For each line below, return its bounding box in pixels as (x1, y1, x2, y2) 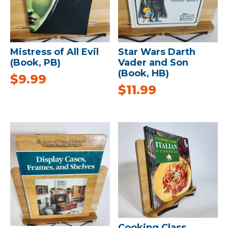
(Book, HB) (118, 68, 169, 79)
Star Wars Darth (118, 46, 196, 58)
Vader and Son (118, 57, 189, 69)
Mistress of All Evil (10, 46, 99, 58)
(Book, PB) (10, 57, 61, 69)
